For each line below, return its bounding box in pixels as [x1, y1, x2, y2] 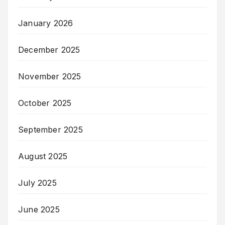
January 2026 [18, 18, 73, 28]
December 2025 [18, 44, 80, 55]
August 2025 [18, 151, 68, 161]
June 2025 [18, 204, 60, 214]
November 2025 [18, 71, 81, 81]
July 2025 [18, 177, 57, 188]
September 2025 [18, 124, 83, 135]
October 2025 [18, 97, 72, 108]
